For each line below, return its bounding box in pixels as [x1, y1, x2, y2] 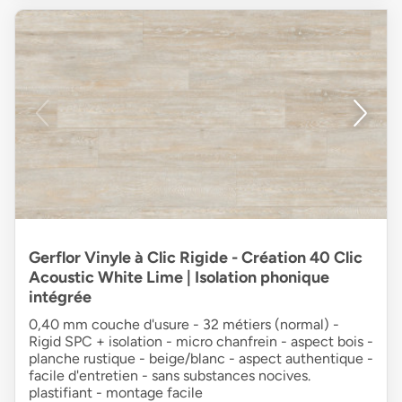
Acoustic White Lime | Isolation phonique [29, 267, 329, 287]
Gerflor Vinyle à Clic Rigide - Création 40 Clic [29, 247, 363, 267]
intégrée [29, 286, 92, 307]
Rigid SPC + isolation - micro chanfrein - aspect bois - [29, 332, 373, 350]
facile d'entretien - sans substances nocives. [29, 366, 310, 384]
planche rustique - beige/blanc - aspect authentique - [29, 349, 373, 367]
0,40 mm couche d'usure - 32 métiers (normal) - [29, 315, 339, 333]
